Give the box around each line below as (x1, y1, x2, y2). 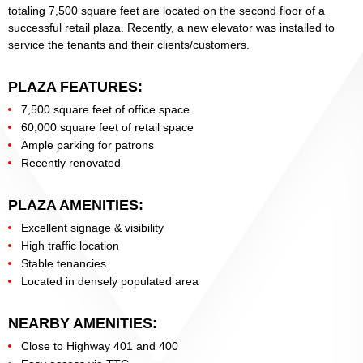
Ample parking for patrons (21, 138, 154, 152)
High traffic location (21, 238, 119, 252)
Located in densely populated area (21, 274, 199, 288)
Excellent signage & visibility (21, 220, 164, 234)
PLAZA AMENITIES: (8, 196, 143, 213)
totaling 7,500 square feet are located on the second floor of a (8, 3, 325, 17)
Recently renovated (21, 156, 121, 169)
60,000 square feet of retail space (21, 120, 194, 134)
